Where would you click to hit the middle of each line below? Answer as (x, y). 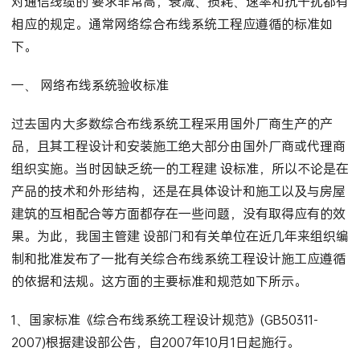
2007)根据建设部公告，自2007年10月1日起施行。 (155, 342)
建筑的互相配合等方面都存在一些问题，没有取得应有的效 (178, 214)
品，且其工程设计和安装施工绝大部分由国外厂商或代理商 (178, 146)
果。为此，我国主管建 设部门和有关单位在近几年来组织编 (180, 236)
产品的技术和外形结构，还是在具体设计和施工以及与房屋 (178, 191)
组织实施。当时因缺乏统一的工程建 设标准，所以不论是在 (180, 169)
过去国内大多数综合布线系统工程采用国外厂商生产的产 (172, 124)
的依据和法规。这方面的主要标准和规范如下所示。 (159, 281)
